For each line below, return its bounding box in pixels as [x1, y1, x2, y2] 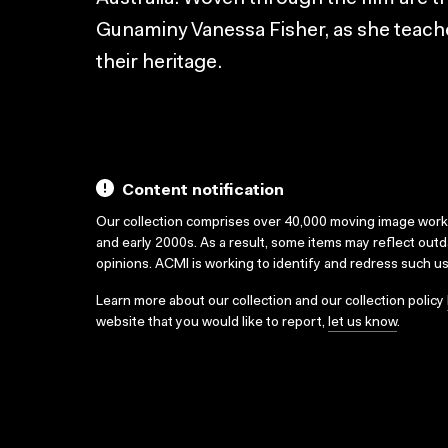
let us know [328, 316, 397, 330]
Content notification [122, 183, 284, 199]
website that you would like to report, [96, 316, 328, 330]
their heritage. [96, 53, 222, 73]
